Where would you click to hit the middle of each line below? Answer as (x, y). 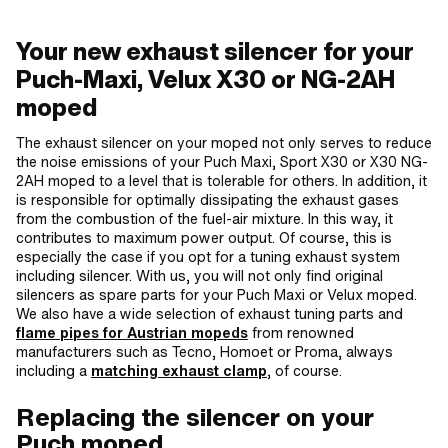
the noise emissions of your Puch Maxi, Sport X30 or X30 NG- (222, 161)
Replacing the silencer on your (195, 417)
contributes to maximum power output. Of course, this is (204, 237)
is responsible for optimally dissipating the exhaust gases (207, 199)
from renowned (301, 332)
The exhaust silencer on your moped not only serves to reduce (224, 142)
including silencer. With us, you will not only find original (199, 275)
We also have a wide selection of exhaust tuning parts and (209, 313)
